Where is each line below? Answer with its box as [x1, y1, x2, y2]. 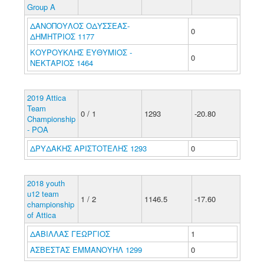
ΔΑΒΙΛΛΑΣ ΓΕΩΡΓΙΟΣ [29, 228, 113, 239]
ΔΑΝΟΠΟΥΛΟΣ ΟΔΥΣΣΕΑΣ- [29, 20, 130, 31]
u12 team [27, 188, 59, 199]
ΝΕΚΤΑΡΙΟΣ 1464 [29, 57, 93, 68]
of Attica [27, 209, 56, 220]
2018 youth [27, 177, 65, 189]
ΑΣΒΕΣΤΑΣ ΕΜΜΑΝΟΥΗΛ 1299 [29, 244, 142, 255]
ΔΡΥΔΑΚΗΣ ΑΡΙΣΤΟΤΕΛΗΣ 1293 [29, 143, 147, 154]
